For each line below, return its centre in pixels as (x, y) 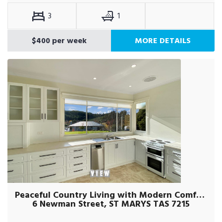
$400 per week (59, 41)
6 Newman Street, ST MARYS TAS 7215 (111, 204)
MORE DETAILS (163, 41)
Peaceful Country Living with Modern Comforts (200, 195)
